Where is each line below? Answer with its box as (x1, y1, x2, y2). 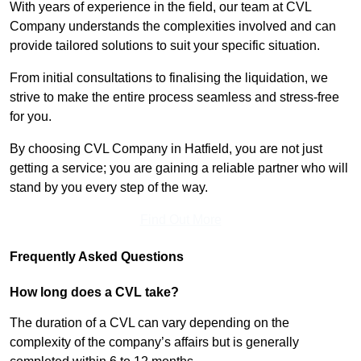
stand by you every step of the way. (10, 180, 208, 195)
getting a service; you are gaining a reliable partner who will (10, 161, 348, 176)
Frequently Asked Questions (10, 250, 184, 264)
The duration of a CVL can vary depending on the (10, 316, 289, 330)
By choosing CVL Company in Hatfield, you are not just (10, 142, 322, 156)
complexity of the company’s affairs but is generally (10, 335, 299, 350)
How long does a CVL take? (10, 285, 179, 300)
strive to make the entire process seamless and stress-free (10, 90, 339, 105)
